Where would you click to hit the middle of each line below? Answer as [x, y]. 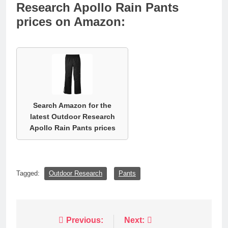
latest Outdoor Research [72, 116]
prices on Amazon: [71, 21]
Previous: [85, 220]
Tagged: [29, 174]
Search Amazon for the [72, 105]
